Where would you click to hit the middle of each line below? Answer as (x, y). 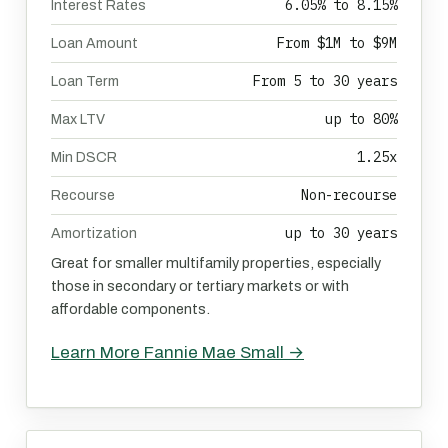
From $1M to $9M (337, 43)
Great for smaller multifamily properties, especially (216, 263)
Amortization (94, 233)
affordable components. (130, 309)
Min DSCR (84, 157)
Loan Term (85, 81)
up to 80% (361, 119)
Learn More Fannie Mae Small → (177, 352)
